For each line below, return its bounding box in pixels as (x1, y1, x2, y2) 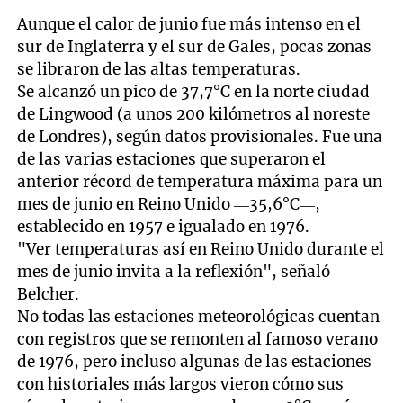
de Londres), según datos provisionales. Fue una (17, 127, 383, 148)
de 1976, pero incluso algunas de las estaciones (17, 352, 372, 372)
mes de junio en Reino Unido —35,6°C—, (17, 194, 321, 215)
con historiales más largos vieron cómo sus (17, 374, 345, 395)
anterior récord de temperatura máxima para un (17, 172, 383, 193)
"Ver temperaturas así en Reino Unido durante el (17, 239, 385, 260)
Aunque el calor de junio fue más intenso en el (17, 14, 362, 35)
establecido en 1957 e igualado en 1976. (17, 217, 310, 237)
